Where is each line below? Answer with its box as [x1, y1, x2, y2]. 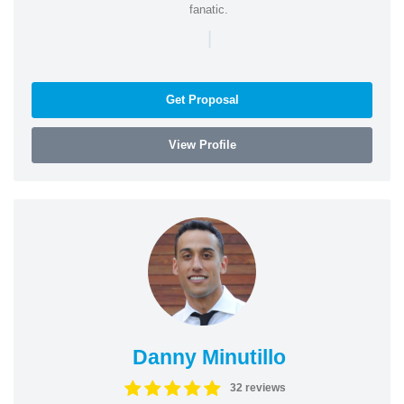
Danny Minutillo [132, 344, 286, 369]
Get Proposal [165, 92, 239, 106]
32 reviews [230, 381, 286, 394]
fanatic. [189, 2, 228, 16]
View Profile [168, 137, 236, 151]
